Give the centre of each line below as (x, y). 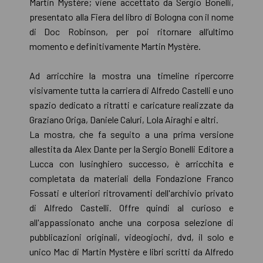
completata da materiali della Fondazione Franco (131, 178)
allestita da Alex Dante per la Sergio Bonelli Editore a (131, 149)
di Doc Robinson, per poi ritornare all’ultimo (131, 31)
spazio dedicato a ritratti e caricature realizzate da (131, 104)
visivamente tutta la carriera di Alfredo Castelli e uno (131, 90)
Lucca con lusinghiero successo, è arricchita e (131, 163)
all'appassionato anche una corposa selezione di (131, 222)
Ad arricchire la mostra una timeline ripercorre (131, 75)
